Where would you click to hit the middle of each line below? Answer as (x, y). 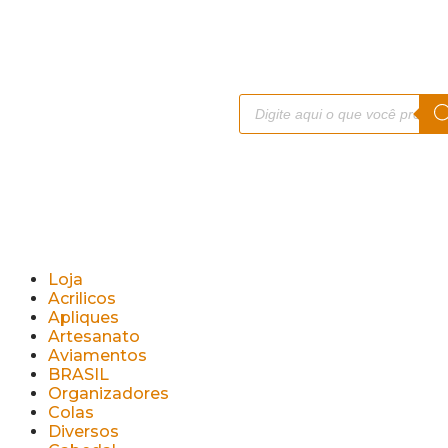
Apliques (83, 317)
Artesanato (94, 336)
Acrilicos (82, 298)
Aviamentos (97, 355)
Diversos (83, 431)
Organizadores (108, 393)
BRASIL (78, 374)
